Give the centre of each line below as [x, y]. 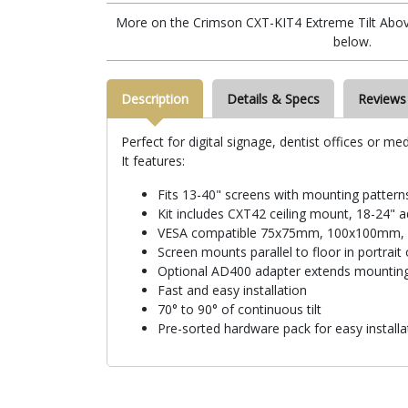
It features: [153, 160]
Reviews [382, 98]
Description [155, 98]
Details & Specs [273, 98]
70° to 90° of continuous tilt [240, 309]
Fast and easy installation [232, 290]
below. [352, 41]
